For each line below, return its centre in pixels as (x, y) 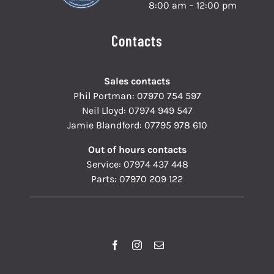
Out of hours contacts (137, 150)
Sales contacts (137, 81)
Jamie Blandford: (106, 125)
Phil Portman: (105, 96)
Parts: (105, 179)
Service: (105, 165)
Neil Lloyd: (105, 111)
